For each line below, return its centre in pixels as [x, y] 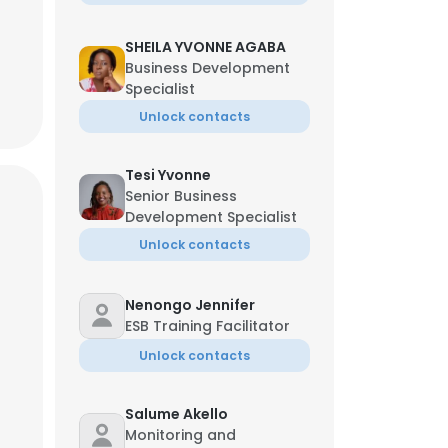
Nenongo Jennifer [190, 305]
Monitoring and [180, 435]
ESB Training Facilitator [207, 326]
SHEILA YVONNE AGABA [205, 47]
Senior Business [181, 196]
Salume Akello [176, 414]
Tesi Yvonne [168, 175]
